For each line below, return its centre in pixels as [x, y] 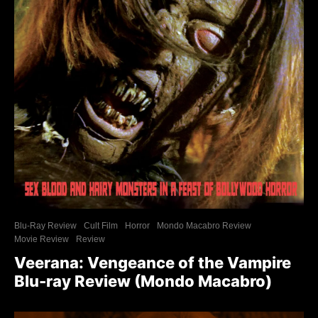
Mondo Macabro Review [204, 226]
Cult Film [101, 226]
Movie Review [42, 240]
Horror [137, 226]
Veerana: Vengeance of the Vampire [153, 263]
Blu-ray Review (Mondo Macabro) [143, 281]
